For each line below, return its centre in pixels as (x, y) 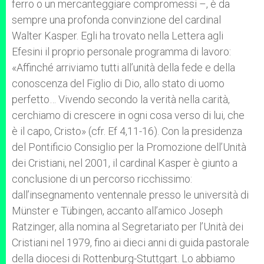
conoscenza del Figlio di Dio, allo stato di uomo (118, 83)
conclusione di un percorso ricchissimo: (102, 179)
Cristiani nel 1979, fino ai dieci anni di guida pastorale (131, 242)
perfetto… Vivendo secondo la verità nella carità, (121, 99)
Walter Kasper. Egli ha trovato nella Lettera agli (118, 36)
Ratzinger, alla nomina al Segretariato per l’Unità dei (128, 227)
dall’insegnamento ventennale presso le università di (130, 195)
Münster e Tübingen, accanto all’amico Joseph (117, 211)
